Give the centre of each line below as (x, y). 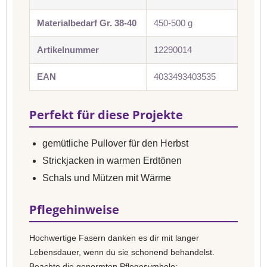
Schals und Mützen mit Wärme (107, 178)
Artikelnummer (68, 50)
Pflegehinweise (74, 209)
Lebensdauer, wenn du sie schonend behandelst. (122, 252)
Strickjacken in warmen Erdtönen (112, 161)
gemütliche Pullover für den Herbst (115, 143)
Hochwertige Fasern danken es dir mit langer (114, 238)
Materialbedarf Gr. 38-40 (87, 23)
